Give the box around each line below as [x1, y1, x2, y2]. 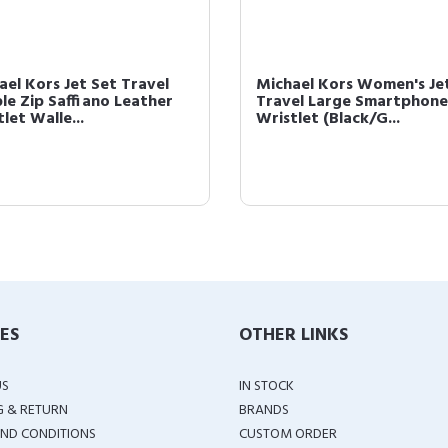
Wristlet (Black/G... [256, 106, 400, 132]
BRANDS [239, 399, 289, 422]
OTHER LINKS [239, 321, 348, 350]
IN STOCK [239, 375, 294, 398]
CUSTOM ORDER [239, 423, 337, 446]
